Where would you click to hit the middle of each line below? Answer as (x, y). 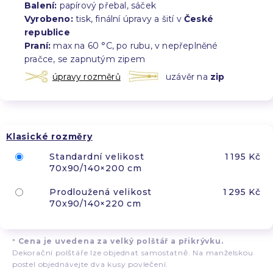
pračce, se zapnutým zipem (85, 59)
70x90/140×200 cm (96, 168)
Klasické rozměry (49, 136)
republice (47, 32)
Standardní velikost (97, 156)
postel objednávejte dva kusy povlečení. (90, 264)
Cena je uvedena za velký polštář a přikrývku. (121, 241)
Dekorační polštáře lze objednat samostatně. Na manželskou (133, 252)
